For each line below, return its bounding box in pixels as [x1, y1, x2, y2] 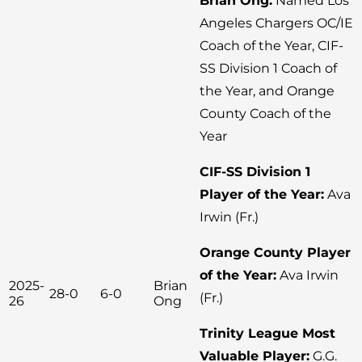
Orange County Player [200, 244, 351, 260]
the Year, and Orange [200, 82, 335, 99]
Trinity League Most [200, 325, 335, 341]
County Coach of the [200, 105, 331, 121]
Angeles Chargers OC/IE [200, 15, 353, 31]
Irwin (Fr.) [200, 208, 259, 225]
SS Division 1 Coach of [200, 60, 337, 76]
